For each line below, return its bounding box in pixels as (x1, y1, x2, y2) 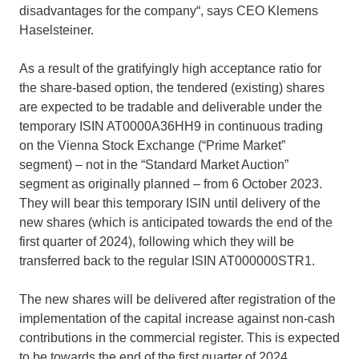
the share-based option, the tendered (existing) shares (19, 80, 325, 95)
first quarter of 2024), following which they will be (19, 234, 294, 248)
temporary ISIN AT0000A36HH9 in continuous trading (19, 119, 323, 133)
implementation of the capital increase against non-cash (19, 311, 335, 325)
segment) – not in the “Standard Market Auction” (19, 157, 288, 171)
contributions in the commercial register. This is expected (19, 330, 340, 345)
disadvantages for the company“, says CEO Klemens (19, 3, 318, 18)
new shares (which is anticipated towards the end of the (19, 215, 333, 229)
